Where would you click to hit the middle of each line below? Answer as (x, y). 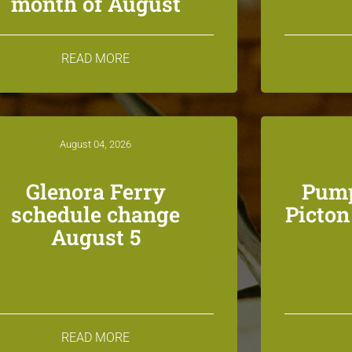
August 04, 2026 (96, 144)
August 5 (95, 237)
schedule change (96, 214)
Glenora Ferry (95, 191)
